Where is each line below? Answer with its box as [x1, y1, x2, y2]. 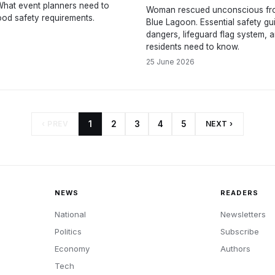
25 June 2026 [146, 57, 195, 66]
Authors [220, 244, 251, 254]
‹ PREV [42, 119, 68, 128]
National [54, 209, 86, 219]
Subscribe [220, 227, 260, 236]
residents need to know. [146, 42, 239, 52]
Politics [54, 227, 82, 236]
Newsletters [220, 209, 266, 219]
